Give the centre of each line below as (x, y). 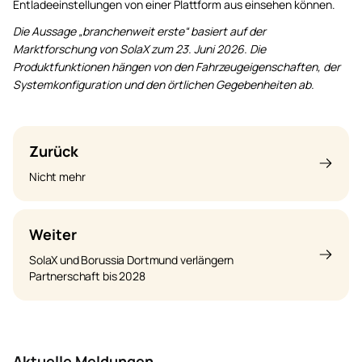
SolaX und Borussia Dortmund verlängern (132, 259)
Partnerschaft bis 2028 (87, 276)
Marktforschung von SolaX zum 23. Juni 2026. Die (139, 48)
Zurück (54, 151)
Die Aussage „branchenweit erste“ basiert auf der (139, 31)
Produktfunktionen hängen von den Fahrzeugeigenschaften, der (177, 66)
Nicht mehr (57, 176)
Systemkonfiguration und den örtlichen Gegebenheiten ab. (164, 84)
